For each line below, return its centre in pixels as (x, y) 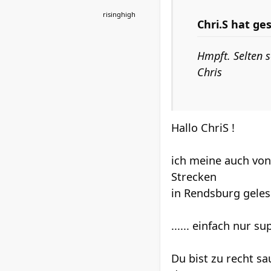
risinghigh (119, 14)
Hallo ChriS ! (203, 128)
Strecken (194, 177)
